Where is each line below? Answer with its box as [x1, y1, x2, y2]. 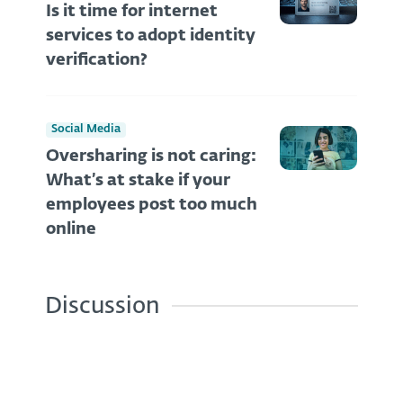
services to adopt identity [46, 27, 255, 44]
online [46, 221, 96, 238]
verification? [46, 51, 148, 68]
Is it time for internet [46, 3, 218, 20]
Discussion [45, 295, 159, 319]
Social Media [51, 123, 121, 136]
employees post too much [46, 197, 257, 214]
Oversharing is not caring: [46, 148, 256, 166]
